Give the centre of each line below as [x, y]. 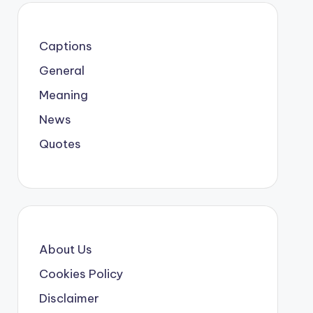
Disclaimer [69, 299]
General [61, 71]
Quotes [60, 144]
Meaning [63, 95]
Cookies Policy [81, 274]
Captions [65, 46]
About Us [65, 250]
